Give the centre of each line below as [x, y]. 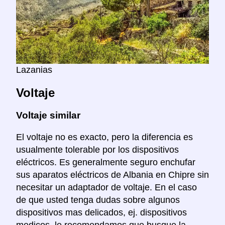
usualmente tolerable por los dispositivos [97, 149]
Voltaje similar [48, 116]
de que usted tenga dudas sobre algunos [98, 200]
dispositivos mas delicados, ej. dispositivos [101, 212]
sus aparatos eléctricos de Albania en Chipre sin [113, 175]
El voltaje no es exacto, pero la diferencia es [104, 137]
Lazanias [34, 70]
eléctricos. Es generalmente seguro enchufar [106, 162]
